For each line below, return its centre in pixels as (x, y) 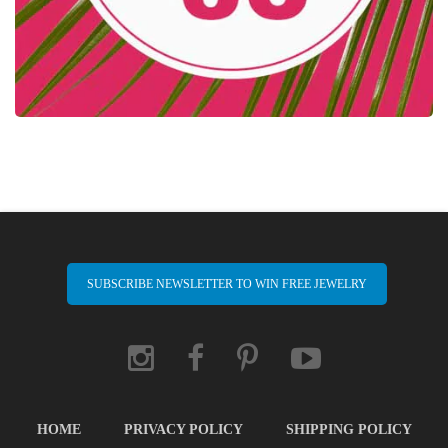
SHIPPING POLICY (348, 429)
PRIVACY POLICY (183, 429)
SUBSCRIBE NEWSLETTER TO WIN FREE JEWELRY (226, 284)
